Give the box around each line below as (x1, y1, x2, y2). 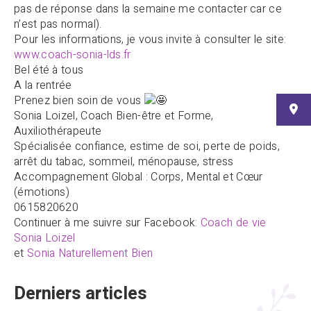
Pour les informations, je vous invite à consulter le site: (14, 31, 287, 48)
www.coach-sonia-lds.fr (14, 46, 131, 63)
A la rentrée (14, 76, 72, 94)
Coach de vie (200, 215, 267, 232)
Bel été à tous (14, 61, 84, 78)
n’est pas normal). (14, 15, 102, 33)
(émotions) (14, 184, 70, 201)
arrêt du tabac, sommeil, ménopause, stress (14, 153, 234, 171)
